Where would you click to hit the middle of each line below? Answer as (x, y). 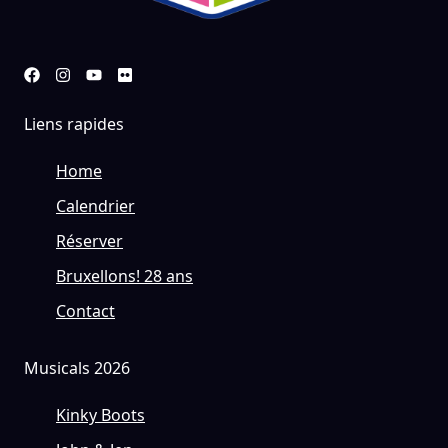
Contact (85, 311)
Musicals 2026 (77, 368)
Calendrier (95, 206)
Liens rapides (74, 124)
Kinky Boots (100, 415)
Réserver (89, 241)
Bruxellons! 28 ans (124, 276)
